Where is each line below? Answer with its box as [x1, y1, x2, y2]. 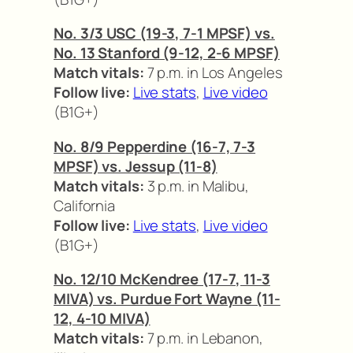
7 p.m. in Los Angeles [143, 62, 283, 84]
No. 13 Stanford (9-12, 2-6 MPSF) [54, 43, 280, 64]
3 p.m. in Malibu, [143, 175, 249, 196]
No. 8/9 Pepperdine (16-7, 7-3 [54, 136, 256, 157]
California [54, 195, 116, 216]
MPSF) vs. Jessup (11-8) [54, 155, 217, 176]
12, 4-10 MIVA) [54, 308, 150, 329]
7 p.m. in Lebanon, [143, 328, 263, 349]
